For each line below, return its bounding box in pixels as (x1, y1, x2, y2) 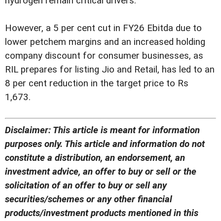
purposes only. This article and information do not (5, 138, 205, 149)
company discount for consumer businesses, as (5, 50, 203, 62)
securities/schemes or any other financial (5, 193, 172, 205)
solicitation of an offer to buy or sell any (5, 180, 167, 191)
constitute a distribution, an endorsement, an (5, 152, 185, 163)
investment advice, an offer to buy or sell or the (5, 166, 196, 177)
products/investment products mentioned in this (5, 207, 198, 219)
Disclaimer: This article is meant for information (5, 124, 200, 136)
